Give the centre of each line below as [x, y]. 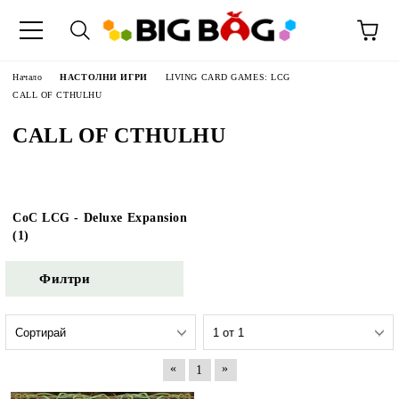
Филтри [65, 278]
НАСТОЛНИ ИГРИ [104, 77]
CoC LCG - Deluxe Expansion [100, 218]
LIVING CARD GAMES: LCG [228, 77]
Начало [28, 77]
